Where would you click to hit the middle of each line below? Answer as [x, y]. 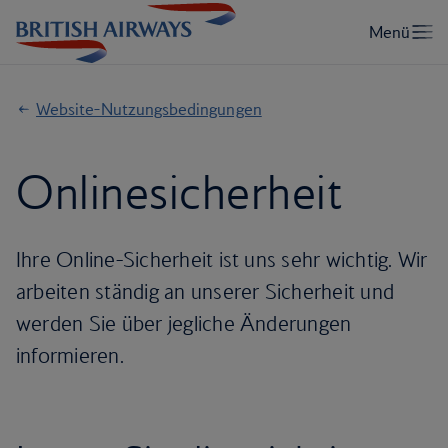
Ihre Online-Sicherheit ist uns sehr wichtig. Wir [222, 259]
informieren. [70, 355]
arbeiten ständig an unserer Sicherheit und [205, 291]
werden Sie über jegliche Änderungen [184, 323]
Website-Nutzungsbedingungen [149, 109]
